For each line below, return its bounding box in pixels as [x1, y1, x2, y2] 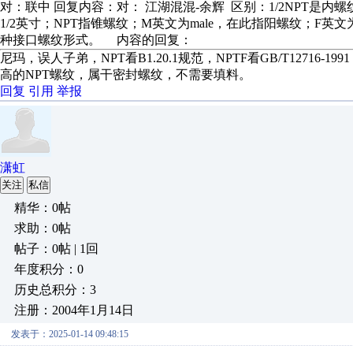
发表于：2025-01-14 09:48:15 [11, 329, 128, 340]
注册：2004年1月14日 [14, 303, 134, 317]
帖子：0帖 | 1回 [14, 242, 98, 255]
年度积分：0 [14, 262, 84, 276]
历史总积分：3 [14, 283, 96, 296]
